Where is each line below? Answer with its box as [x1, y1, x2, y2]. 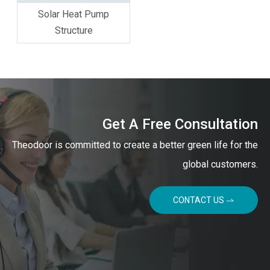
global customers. [183, 159, 258, 171]
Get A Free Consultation [102, 116, 258, 133]
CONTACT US [173, 195, 226, 206]
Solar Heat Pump [38, 8, 109, 20]
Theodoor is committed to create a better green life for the [12, 139, 258, 151]
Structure [54, 25, 93, 37]
